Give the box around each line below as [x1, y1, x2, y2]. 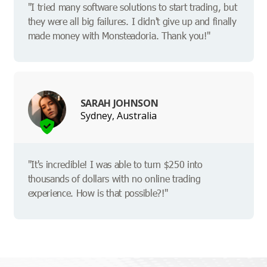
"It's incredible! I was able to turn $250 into [27, 158, 203, 171]
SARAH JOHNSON [80, 96, 159, 110]
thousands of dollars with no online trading [27, 172, 201, 185]
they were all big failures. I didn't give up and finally [27, 15, 237, 28]
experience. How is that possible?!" [27, 187, 168, 200]
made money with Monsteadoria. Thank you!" [27, 29, 210, 42]
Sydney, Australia [80, 108, 157, 122]
